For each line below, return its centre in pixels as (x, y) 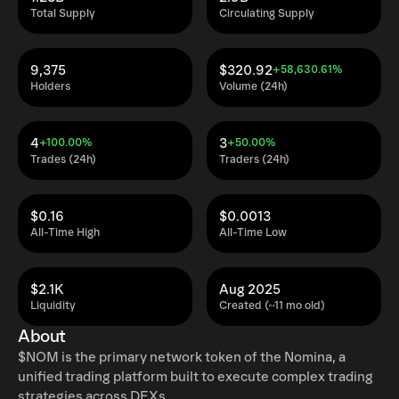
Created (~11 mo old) (272, 306)
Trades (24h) (63, 160)
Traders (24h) (254, 160)
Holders (50, 87)
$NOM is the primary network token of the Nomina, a (182, 357)
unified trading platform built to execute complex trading (195, 377)
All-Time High (65, 233)
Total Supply (63, 14)
